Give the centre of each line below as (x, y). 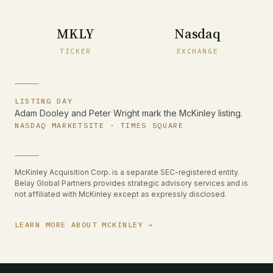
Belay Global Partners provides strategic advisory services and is (131, 183)
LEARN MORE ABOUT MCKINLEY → (84, 225)
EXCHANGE (197, 51)
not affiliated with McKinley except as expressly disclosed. (121, 194)
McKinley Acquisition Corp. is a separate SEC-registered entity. (127, 172)
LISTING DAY (44, 101)
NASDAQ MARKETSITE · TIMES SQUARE (99, 125)
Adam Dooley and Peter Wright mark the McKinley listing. (129, 113)
